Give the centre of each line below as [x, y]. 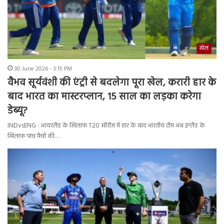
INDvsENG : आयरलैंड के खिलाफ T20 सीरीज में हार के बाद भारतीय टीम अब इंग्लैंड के [106, 126]
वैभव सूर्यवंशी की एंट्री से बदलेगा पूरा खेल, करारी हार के [112, 83]
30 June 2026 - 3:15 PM [43, 69]
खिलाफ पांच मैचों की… [33, 136]
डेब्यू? [17, 111]
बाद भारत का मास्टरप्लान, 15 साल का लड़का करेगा [104, 97]
